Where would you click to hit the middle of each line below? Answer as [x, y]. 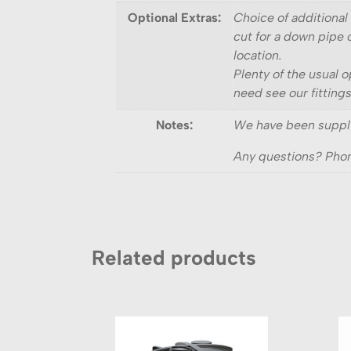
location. [258, 56]
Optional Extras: [174, 18]
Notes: [174, 125]
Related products [174, 258]
